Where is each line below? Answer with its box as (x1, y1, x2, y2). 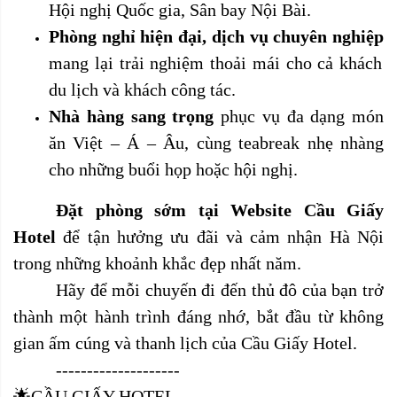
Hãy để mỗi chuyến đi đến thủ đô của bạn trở (56, 279, 384, 300)
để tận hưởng (56, 226, 171, 246)
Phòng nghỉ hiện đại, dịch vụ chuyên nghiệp (49, 26, 384, 46)
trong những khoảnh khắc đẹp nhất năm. (13, 253, 301, 273)
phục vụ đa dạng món (214, 105, 384, 126)
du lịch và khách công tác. (49, 79, 236, 99)
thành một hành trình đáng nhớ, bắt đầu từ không (13, 306, 384, 326)
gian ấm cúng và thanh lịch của (13, 332, 241, 353)
